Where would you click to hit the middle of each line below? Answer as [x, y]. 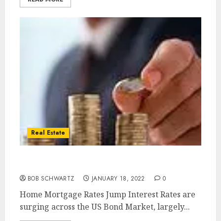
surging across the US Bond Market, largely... [105, 207]
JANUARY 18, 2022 [118, 179]
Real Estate [48, 133]
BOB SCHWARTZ [51, 179]
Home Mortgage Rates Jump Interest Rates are [108, 194]
